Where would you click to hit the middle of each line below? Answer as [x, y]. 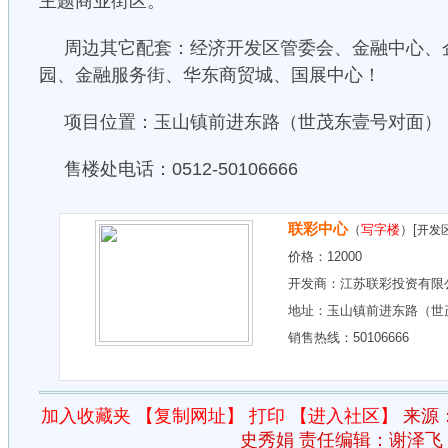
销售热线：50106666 [348, 337]
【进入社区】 [343, 416]
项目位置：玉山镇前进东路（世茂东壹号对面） [253, 122]
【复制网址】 [189, 416]
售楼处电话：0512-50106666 [181, 169]
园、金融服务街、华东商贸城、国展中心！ [210, 75]
